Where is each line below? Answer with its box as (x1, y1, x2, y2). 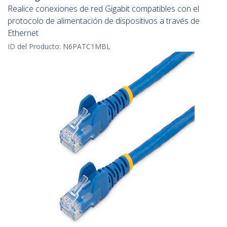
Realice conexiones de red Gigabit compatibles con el (8, 3, 199, 15)
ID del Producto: (8, 42, 63, 52)
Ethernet (8, 27, 39, 39)
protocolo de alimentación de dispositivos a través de (8, 15, 200, 27)
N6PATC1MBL (63, 42, 110, 52)
